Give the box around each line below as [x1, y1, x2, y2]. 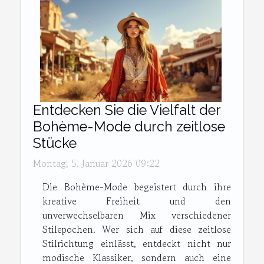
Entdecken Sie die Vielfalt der [33, 102, 220, 118]
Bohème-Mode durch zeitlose [33, 118, 225, 135]
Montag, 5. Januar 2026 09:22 [33, 156, 160, 171]
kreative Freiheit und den [42, 194, 231, 209]
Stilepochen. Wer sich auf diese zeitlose [42, 222, 231, 237]
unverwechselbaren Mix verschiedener [42, 208, 231, 223]
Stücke [33, 135, 77, 151]
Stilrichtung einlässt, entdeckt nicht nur [42, 236, 231, 251]
